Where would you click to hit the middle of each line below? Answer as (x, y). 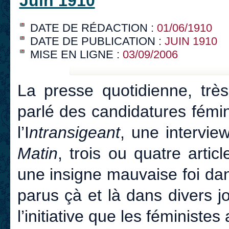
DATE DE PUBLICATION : (97, 41)
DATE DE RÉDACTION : (93, 28)
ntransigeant (74, 133)
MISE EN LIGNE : (76, 55)
